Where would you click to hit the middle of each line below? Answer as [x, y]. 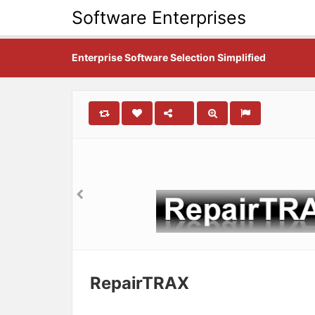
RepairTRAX [140, 283]
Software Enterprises [159, 18]
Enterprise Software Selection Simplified [169, 57]
